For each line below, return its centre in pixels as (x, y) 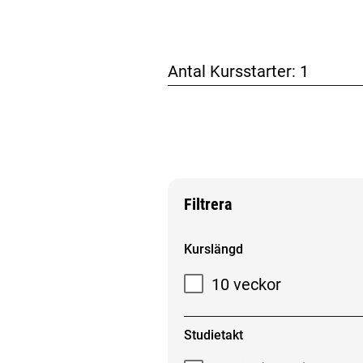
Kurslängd (213, 250)
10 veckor (247, 284)
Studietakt (213, 335)
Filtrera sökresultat (239, 242)
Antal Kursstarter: (233, 72)
